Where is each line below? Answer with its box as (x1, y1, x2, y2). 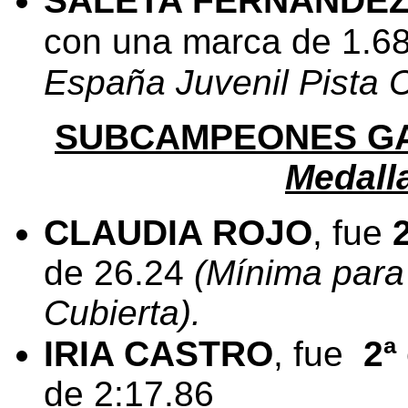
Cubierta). (44, 293, 201, 333)
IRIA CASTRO (44, 334, 273, 374)
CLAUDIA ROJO (44, 213, 312, 253)
